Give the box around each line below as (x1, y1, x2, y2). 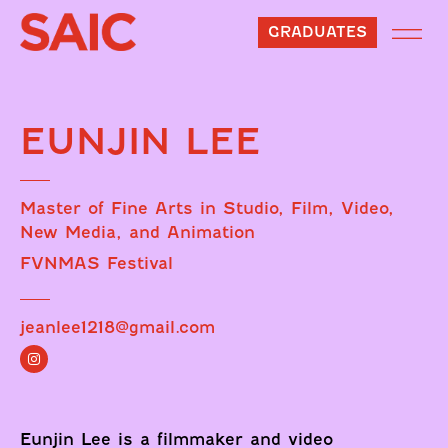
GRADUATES (267, 22, 367, 41)
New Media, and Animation (20, 223, 255, 242)
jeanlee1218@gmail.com (20, 318, 215, 337)
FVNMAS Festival (20, 254, 173, 273)
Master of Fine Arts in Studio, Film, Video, (20, 199, 394, 218)
